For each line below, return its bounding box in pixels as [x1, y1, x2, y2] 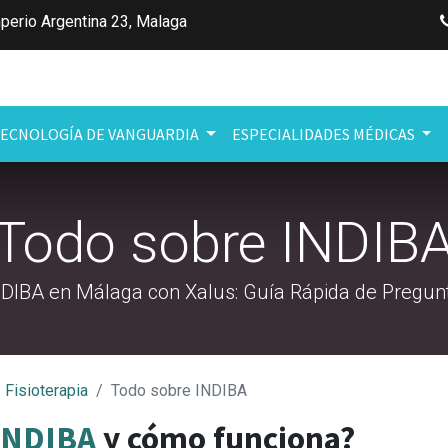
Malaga [136, 12, 188, 31]
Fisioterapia [5, 381, 88, 400]
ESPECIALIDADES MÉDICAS [231, 124, 415, 144]
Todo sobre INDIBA [111, 381, 247, 400]
